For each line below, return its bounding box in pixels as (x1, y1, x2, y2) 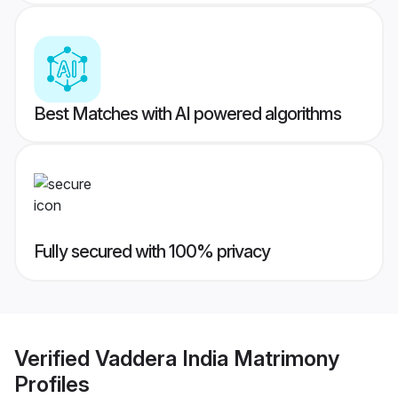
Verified (14, 345, 95, 371)
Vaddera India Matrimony (95, 345, 339, 371)
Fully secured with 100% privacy (34, 241, 270, 263)
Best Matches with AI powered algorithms (34, 103, 341, 125)
